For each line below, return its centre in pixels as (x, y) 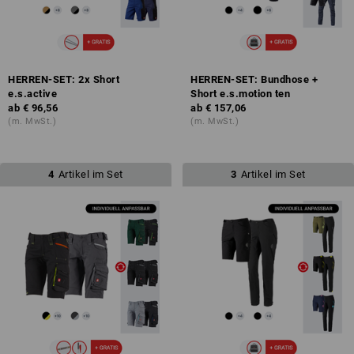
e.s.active (32, 93)
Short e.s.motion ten (240, 93)
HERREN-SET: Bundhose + (254, 79)
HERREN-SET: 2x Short (64, 79)
